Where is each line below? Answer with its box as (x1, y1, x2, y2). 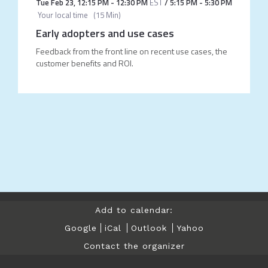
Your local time (35, 9, 88, 21)
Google (64, 223, 97, 233)
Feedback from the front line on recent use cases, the (35, 45, 227, 57)
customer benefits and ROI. (35, 57, 133, 69)
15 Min (95, 9, 118, 21)
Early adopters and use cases (35, 25, 174, 41)
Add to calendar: (95, 205, 173, 215)
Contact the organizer (83, 241, 185, 251)
